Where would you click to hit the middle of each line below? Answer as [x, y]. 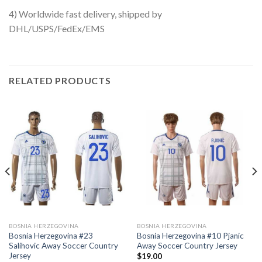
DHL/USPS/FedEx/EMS [57, 29]
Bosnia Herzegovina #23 [51, 235]
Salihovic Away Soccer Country [63, 245]
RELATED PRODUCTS [60, 81]
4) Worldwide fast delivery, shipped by [85, 14]
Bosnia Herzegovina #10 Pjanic [190, 235]
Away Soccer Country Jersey [187, 245]
